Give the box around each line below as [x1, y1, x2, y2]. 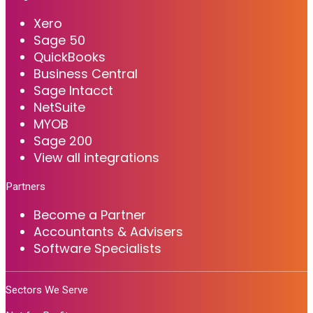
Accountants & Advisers [34, 222, 183, 240]
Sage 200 [34, 131, 92, 150]
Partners [6, 180, 45, 193]
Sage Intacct [34, 81, 113, 99]
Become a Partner [34, 205, 146, 224]
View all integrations [34, 148, 159, 166]
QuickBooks [34, 48, 105, 66]
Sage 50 [34, 31, 85, 49]
